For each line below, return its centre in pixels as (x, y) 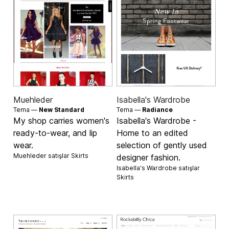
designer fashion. (148, 157)
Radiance (157, 109)
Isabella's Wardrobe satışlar (158, 168)
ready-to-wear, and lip (55, 133)
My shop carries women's (62, 120)
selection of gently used (162, 145)
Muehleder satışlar (42, 155)
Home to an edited (152, 133)
